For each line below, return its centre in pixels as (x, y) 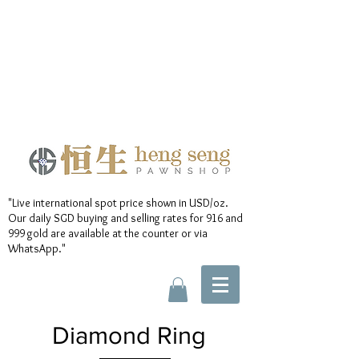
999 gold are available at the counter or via (108, 233)
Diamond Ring (129, 335)
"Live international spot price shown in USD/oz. (118, 203)
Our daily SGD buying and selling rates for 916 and (125, 218)
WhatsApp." (37, 248)
